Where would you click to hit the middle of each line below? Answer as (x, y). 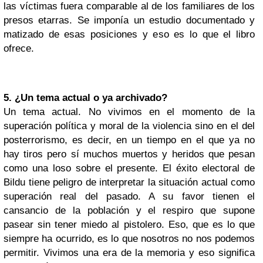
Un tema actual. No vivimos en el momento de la (129, 112)
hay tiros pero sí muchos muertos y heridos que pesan (129, 154)
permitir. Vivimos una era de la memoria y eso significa (129, 253)
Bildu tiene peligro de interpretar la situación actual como (129, 182)
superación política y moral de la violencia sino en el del (129, 126)
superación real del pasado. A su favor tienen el (129, 196)
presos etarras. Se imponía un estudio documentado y (129, 20)
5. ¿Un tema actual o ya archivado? (85, 98)
